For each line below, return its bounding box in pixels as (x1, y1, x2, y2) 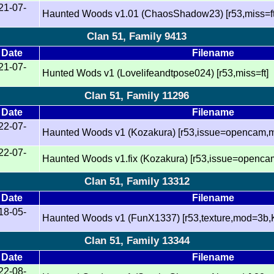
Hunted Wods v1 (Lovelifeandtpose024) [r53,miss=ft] (42, 67, 269, 78)
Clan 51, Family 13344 (84, 234, 190, 246)
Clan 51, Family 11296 (84, 89, 190, 102)
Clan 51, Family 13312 (84, 175, 190, 187)
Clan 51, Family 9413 (87, 30, 187, 42)
